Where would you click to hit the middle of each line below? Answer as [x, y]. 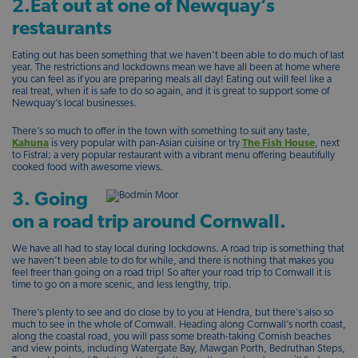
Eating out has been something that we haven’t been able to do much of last [178, 56]
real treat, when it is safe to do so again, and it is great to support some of [171, 91]
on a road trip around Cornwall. [149, 223]
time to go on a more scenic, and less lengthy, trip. [122, 285]
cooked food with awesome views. [88, 167]
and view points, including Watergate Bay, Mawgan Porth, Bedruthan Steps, [179, 349]
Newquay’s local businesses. [74, 103]
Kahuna [30, 143]
